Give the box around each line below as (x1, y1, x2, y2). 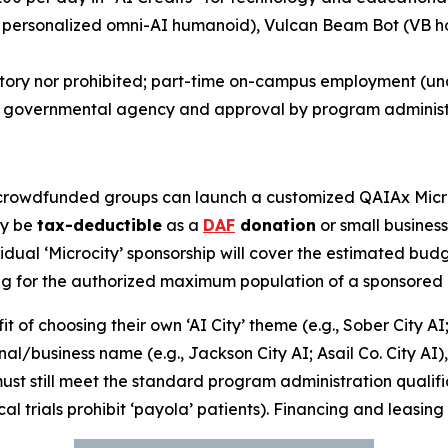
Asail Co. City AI (313, 342, 438, 363)
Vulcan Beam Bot (264, 14, 403, 35)
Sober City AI (343, 314, 445, 335)
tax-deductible (37, 214, 162, 235)
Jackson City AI (188, 342, 309, 363)
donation (235, 214, 316, 235)
